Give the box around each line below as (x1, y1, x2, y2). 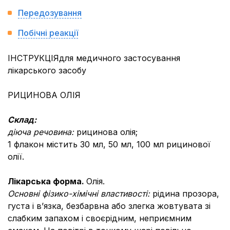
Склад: (8, 114, 36, 125)
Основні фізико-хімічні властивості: (8, 188, 152, 199)
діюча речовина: (8, 127, 76, 137)
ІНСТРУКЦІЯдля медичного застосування (8, 53, 180, 63)
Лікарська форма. (8, 176, 86, 186)
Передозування (18, 8, 82, 18)
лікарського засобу (8, 65, 86, 75)
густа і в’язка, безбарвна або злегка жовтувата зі (8, 201, 210, 211)
